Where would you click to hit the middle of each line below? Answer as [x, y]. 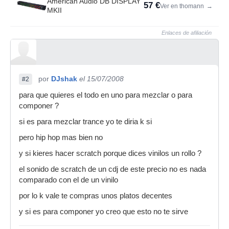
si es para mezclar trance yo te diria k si [85, 122]
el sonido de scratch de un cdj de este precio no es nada [112, 169]
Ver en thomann [183, 6]
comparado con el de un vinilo [68, 180]
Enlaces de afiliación [187, 33]
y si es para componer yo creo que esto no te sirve [104, 212]
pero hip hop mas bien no [61, 138]
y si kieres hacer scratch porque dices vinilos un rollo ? [110, 153]
